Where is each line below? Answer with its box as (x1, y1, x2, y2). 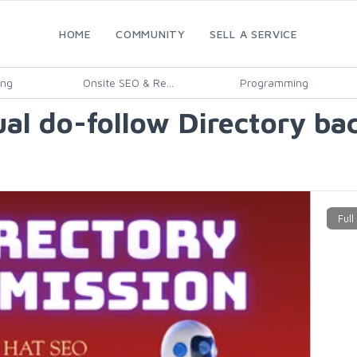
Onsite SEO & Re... (83, 76, 174, 89)
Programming (239, 76, 308, 89)
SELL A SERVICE (210, 27, 298, 41)
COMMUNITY (116, 27, 186, 41)
